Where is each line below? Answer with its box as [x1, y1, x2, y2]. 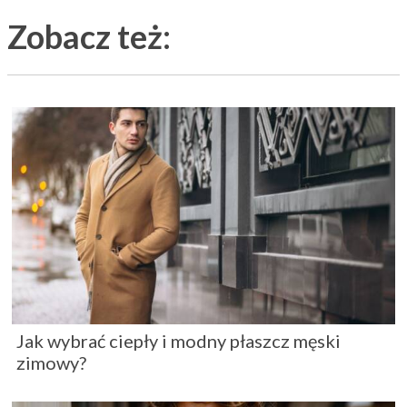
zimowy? [16, 352, 86, 374]
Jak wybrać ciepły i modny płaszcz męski [16, 330, 341, 352]
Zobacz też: [7, 15, 171, 56]
